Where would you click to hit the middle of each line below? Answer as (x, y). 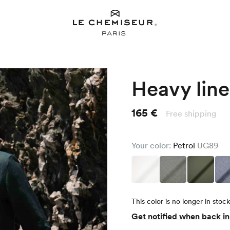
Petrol (185, 146)
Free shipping (191, 114)
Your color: (152, 146)
